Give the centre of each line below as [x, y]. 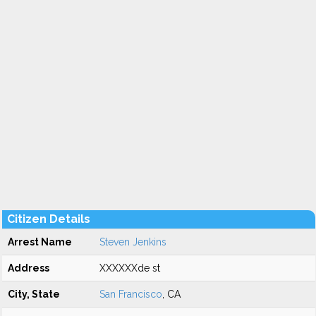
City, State [34, 294]
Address [29, 268]
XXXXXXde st [130, 268]
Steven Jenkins [133, 242]
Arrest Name [40, 242]
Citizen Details [49, 219]
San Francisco [131, 294]
